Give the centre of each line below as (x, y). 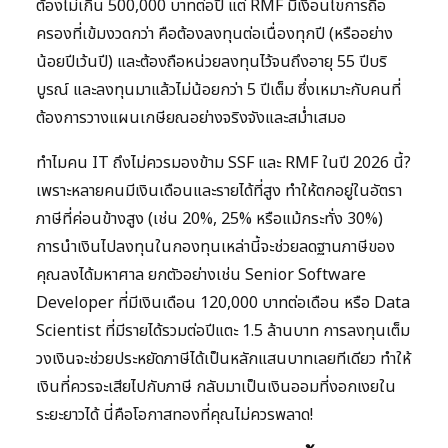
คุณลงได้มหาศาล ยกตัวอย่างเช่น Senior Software (201, 275)
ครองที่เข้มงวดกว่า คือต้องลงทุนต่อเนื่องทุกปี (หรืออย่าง (214, 34)
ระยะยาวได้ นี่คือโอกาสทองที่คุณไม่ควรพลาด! (174, 415)
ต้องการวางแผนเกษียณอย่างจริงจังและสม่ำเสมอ (191, 118)
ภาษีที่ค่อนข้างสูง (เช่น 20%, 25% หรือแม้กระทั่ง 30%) (209, 219)
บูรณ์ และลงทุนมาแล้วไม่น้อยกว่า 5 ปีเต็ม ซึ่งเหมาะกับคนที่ (218, 90)
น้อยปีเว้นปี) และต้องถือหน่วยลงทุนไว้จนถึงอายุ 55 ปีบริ (211, 62)
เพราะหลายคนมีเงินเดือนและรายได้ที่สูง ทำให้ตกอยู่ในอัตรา (219, 191)
